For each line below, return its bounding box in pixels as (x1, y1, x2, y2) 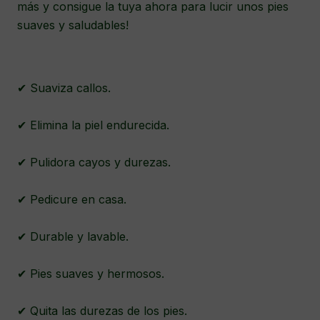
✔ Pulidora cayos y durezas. (17, 155, 174, 170)
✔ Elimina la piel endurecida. (17, 118, 173, 133)
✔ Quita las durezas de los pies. (17, 304, 191, 319)
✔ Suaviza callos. (17, 81, 114, 96)
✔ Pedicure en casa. (17, 192, 130, 207)
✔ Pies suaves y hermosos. (17, 266, 168, 281)
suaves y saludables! (17, 18, 129, 33)
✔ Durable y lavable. (17, 229, 132, 244)
